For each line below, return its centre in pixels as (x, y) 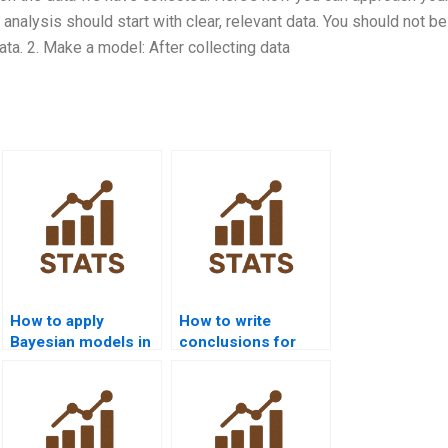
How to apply (57, 320)
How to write (225, 320)
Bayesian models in (80, 341)
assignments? (230, 383)
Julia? (31, 362)
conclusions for (237, 341)
